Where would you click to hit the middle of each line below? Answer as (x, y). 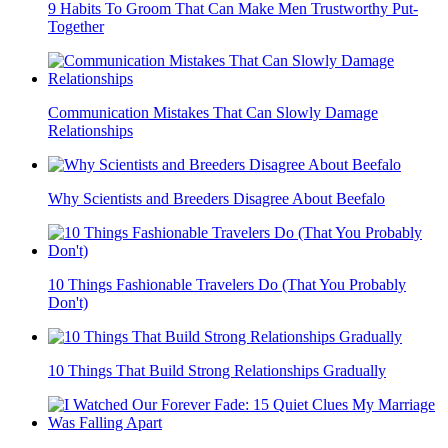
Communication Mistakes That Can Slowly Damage (213, 113)
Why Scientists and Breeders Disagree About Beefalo (216, 199)
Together (76, 27)
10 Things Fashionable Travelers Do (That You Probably (227, 285)
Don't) (68, 303)
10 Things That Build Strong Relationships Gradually (217, 371)
